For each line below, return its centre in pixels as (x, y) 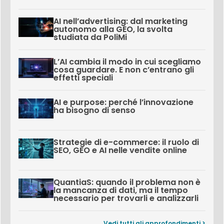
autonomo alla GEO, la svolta (113, 29)
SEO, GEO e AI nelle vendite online (120, 150)
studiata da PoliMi (90, 37)
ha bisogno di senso (94, 110)
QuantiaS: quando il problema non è (127, 182)
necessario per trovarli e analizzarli (126, 198)
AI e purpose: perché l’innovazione (123, 102)
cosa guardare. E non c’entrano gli (123, 69)
